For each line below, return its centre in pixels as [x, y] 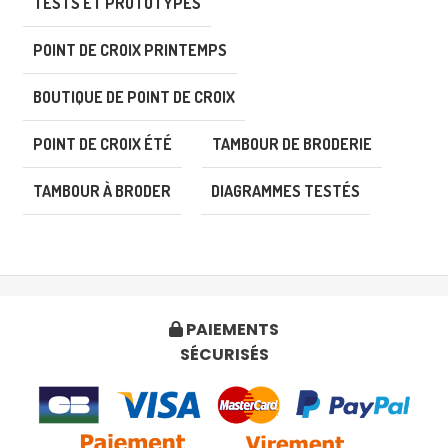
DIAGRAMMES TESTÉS [285, 190]
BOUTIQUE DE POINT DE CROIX [134, 96]
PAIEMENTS [231, 329]
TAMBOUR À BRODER [102, 190]
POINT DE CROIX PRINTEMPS [130, 49]
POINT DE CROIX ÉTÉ [102, 143]
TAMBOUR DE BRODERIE [292, 143]
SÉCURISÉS [224, 354]
